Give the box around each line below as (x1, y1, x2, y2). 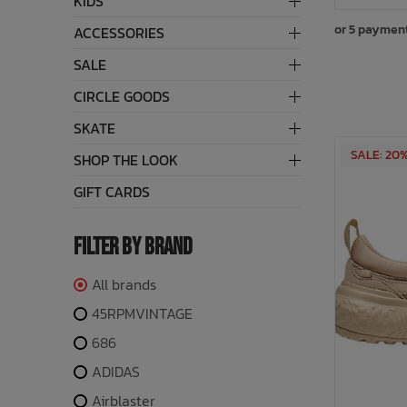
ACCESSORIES (73, 22, 164, 44)
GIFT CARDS (73, 181, 150, 203)
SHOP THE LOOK (73, 149, 178, 171)
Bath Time (18, 31, 78, 54)
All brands (91, 273, 156, 295)
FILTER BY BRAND (73, 233, 193, 262)
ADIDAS (91, 361, 140, 382)
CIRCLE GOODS (73, 85, 170, 107)
